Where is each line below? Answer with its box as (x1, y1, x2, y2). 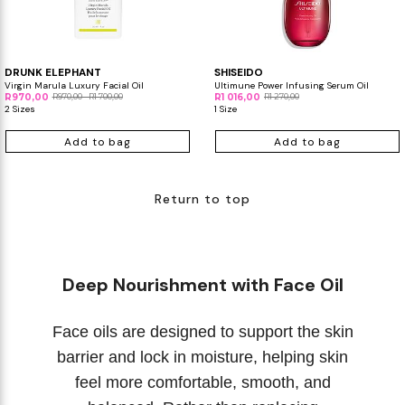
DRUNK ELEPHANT (4, 64, 101, 80)
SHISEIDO (214, 64, 263, 80)
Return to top (155, 190, 250, 207)
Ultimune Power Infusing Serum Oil (214, 79, 369, 91)
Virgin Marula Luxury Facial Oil (4, 79, 144, 91)
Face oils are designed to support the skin (52, 322, 353, 341)
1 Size (214, 102, 237, 115)
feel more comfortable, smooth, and (74, 372, 331, 391)
